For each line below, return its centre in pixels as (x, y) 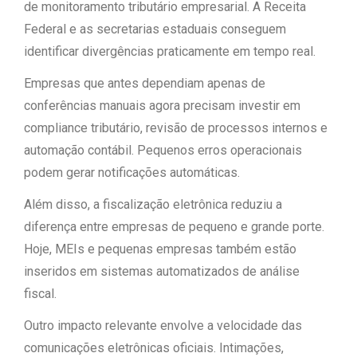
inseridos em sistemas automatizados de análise (162, 271)
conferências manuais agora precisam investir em (162, 106)
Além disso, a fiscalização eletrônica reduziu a (153, 204)
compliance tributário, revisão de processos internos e (176, 128)
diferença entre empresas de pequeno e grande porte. (174, 227)
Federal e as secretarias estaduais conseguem (155, 29)
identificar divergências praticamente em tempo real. (170, 51)
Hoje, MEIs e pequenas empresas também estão (160, 249)
